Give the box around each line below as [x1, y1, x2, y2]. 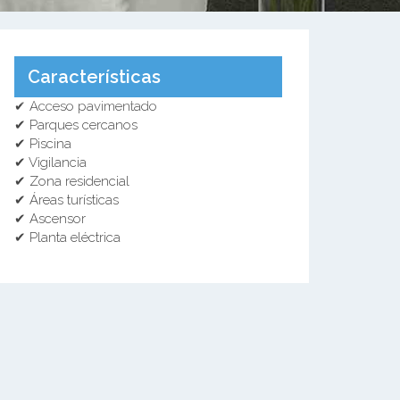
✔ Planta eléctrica [14, 229, 121, 246]
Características [28, 66, 161, 87]
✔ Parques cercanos [14, 117, 137, 133]
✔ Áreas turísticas [14, 192, 119, 208]
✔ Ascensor [14, 211, 86, 227]
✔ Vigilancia [14, 154, 87, 171]
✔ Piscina [14, 136, 71, 152]
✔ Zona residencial [14, 173, 129, 189]
